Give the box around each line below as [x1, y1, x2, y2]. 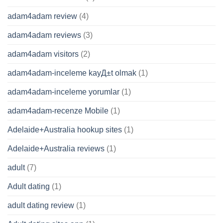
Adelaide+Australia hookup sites [7, 125, 122, 134]
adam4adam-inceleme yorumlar [7, 88, 119, 97]
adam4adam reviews [7, 31, 81, 40]
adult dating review [7, 201, 74, 210]
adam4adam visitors [7, 50, 79, 59]
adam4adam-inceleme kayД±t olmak [7, 69, 136, 78]
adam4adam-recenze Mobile [7, 107, 109, 115]
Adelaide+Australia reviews [7, 144, 105, 153]
